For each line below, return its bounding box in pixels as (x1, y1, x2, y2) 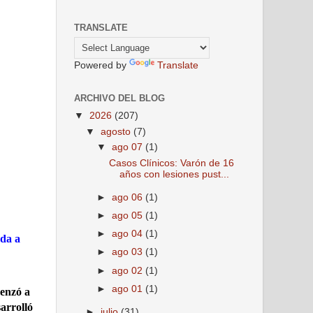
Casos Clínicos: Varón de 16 (108, 158, 234, 169)
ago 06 (112, 192, 146, 203)
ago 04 (112, 228, 146, 240)
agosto (101, 126, 134, 137)
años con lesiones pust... (119, 169, 229, 180)
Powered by (74, 60, 129, 71)
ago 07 (112, 142, 146, 153)
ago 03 (112, 247, 146, 258)
